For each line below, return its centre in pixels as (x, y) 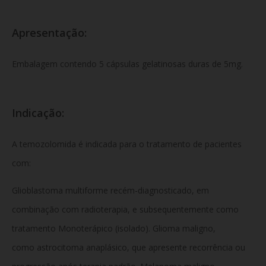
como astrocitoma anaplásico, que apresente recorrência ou (129, 247)
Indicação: (39, 113)
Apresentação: (51, 33)
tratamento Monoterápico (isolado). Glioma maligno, (114, 228)
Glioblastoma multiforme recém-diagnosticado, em (110, 190)
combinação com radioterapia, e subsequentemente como (125, 209)
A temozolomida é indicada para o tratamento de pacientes (127, 144)
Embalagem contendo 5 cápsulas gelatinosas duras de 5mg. (127, 64)
